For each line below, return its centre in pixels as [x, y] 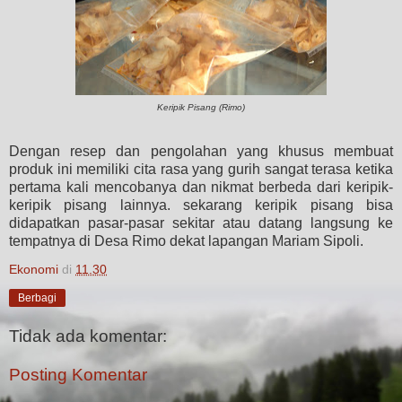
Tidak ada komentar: [88, 336]
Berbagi [37, 297]
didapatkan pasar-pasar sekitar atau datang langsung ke [201, 223]
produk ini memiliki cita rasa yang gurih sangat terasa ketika [201, 169]
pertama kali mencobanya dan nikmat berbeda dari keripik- [201, 187]
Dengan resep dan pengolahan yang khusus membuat [201, 151]
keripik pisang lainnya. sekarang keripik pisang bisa [201, 205]
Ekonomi [34, 269]
